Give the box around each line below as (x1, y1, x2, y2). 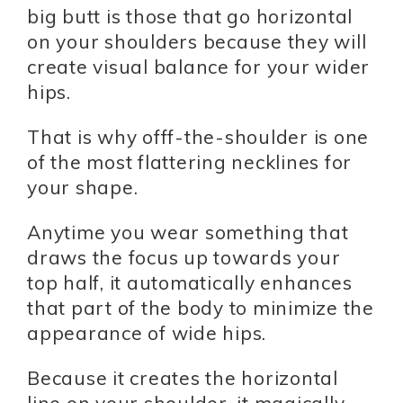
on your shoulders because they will (27, 30, 367, 54)
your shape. (27, 175, 139, 200)
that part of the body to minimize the (27, 296, 374, 320)
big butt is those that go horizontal (27, 4, 353, 29)
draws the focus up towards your (27, 246, 341, 270)
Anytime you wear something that (27, 220, 349, 245)
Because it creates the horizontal (27, 366, 338, 390)
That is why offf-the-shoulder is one (27, 125, 369, 149)
